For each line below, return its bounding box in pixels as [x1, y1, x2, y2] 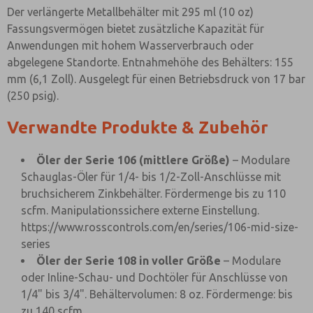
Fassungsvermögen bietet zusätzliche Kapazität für [7, 22, 264, 35]
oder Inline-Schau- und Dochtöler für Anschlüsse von [21, 271, 288, 284]
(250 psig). [7, 89, 59, 102]
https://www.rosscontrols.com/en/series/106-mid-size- [21, 221, 298, 233]
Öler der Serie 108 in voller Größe [36, 254, 221, 267]
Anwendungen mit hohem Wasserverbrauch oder [7, 39, 254, 52]
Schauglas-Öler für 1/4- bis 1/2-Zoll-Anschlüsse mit [21, 170, 281, 183]
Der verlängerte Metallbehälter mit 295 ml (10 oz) [7, 6, 254, 18]
